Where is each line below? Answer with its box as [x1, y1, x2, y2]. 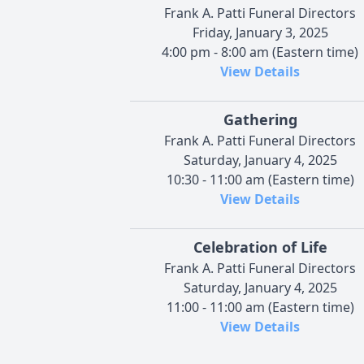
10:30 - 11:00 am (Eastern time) [166, 170, 354, 188]
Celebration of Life [193, 236, 327, 257]
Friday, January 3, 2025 [192, 23, 328, 41]
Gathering [223, 109, 297, 129]
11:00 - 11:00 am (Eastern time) [166, 297, 354, 316]
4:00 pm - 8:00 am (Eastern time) [162, 42, 358, 61]
